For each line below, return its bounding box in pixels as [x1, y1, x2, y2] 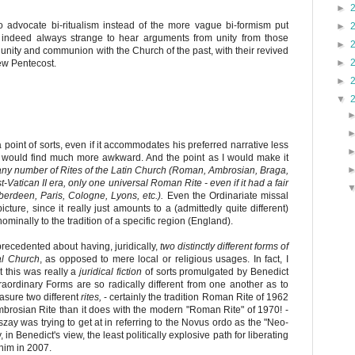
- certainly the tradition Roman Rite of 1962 [101, 292, 289, 303]
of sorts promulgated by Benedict [141, 266, 288, 278]
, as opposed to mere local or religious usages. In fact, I [39, 254, 289, 265]
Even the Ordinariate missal [163, 190, 289, 202]
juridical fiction [79, 266, 142, 278]
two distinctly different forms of [159, 241, 289, 253]
